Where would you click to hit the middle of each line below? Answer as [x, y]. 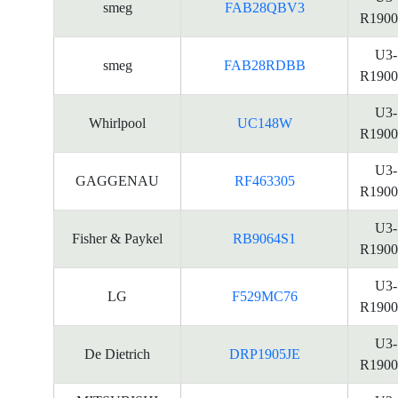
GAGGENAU [117, 181]
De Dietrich [117, 354]
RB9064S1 [264, 239]
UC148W [264, 123]
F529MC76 [264, 296]
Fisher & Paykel [117, 239]
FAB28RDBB [264, 65]
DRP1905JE [264, 354]
